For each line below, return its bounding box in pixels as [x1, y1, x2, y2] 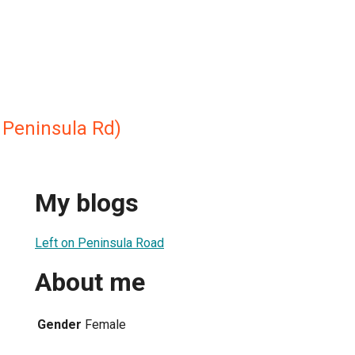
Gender [37, 316, 82, 332]
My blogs [35, 188, 139, 219]
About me [35, 267, 145, 298]
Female [85, 316, 126, 332]
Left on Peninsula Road [35, 235, 164, 250]
